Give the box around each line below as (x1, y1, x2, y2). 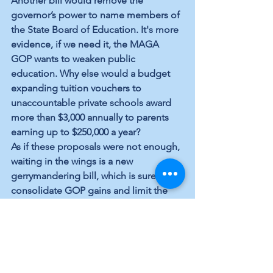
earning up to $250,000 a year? (11, 126, 143, 138)
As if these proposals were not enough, (11, 141, 182, 153)
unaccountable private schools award (11, 97, 174, 109)
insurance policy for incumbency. (11, 243, 156, 255)
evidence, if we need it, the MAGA (11, 38, 161, 51)
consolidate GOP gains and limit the (11, 185, 170, 197)
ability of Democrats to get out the (11, 199, 163, 211)
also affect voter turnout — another (11, 229, 165, 241)
